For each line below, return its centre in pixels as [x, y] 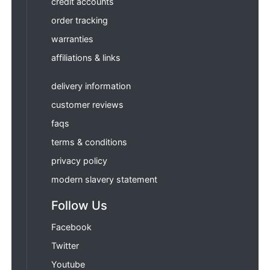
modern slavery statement [105, 179]
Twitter [65, 245]
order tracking [80, 20]
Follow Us [80, 205]
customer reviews [88, 104]
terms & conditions [89, 142]
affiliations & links [86, 57]
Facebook [72, 227]
